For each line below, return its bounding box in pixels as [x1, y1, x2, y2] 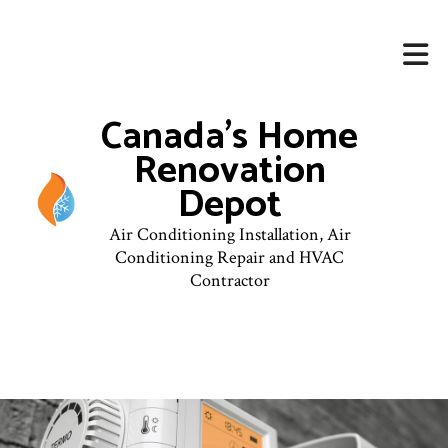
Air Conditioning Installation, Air [108, 223, 351, 247]
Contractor [189, 269, 270, 293]
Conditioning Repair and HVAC [115, 246, 345, 270]
